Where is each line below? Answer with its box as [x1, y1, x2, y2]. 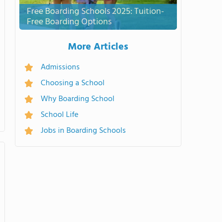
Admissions [41, 61, 80, 74]
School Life [41, 109, 78, 121]
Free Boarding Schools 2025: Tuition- [27, 4, 164, 19]
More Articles [68, 39, 128, 55]
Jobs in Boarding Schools [41, 124, 126, 137]
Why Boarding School [41, 93, 114, 106]
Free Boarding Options [27, 15, 111, 29]
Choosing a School [41, 77, 105, 90]
